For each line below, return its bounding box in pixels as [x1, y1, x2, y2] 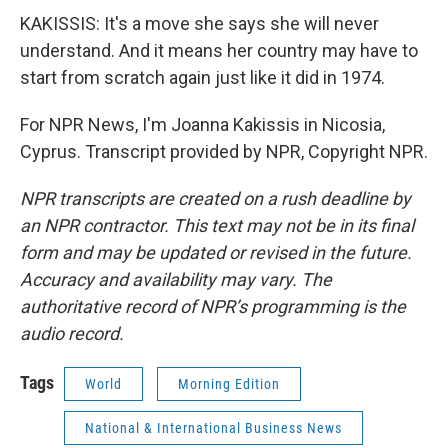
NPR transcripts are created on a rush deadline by [20, 188, 411, 209]
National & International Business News [85, 420, 342, 436]
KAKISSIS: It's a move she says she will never [20, 13, 379, 34]
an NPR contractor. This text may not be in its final [20, 215, 414, 236]
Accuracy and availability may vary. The [20, 269, 332, 290]
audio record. [20, 323, 124, 344]
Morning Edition [178, 376, 280, 392]
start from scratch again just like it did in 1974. [20, 67, 385, 88]
